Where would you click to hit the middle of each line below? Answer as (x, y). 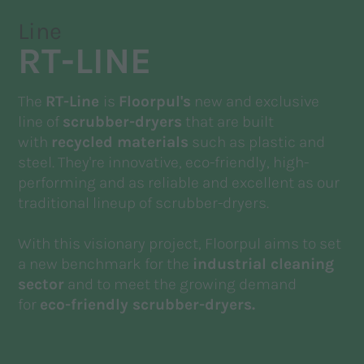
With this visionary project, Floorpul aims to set (180, 244)
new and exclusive (256, 102)
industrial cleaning (264, 264)
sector (41, 284)
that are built (228, 122)
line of (41, 122)
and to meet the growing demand (181, 284)
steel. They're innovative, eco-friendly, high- (164, 162)
